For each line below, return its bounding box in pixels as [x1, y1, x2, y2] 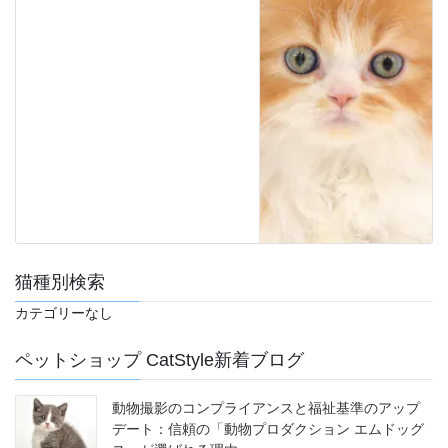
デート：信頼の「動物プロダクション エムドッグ [112, 421, 424, 438]
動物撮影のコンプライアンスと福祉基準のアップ [112, 400, 420, 417]
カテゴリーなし [15, 305, 113, 322]
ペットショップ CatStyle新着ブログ [15, 350, 304, 371]
